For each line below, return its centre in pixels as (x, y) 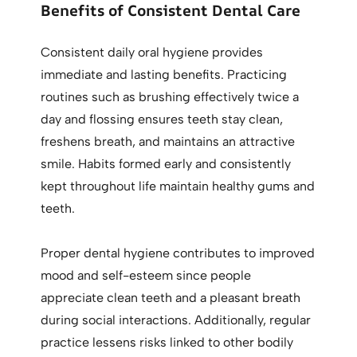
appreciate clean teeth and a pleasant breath (171, 298)
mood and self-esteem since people (146, 276)
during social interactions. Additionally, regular (176, 320)
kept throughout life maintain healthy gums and (178, 186)
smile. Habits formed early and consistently (166, 164)
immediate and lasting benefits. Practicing (164, 75)
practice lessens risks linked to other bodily (167, 343)
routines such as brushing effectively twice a (170, 97)
